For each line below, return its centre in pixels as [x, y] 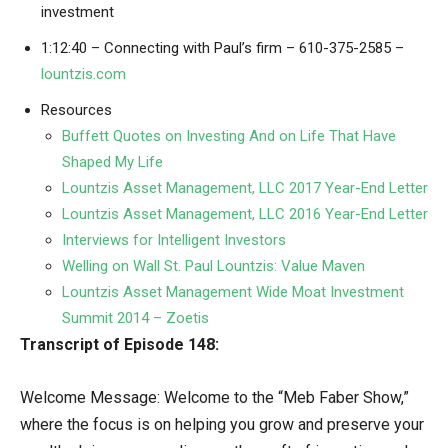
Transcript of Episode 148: [119, 344]
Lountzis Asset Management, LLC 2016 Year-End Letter [245, 213]
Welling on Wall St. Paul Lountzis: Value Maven [213, 265]
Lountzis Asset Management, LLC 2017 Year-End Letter [245, 187]
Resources [76, 109]
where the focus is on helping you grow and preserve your [222, 424]
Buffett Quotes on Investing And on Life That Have [229, 135]
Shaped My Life [112, 161]
